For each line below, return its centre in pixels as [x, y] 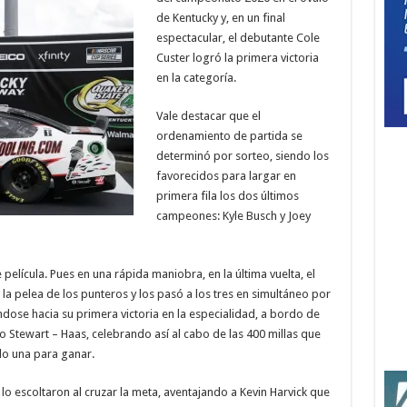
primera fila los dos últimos [227, 196]
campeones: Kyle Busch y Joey [233, 216]
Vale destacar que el [208, 116]
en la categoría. [196, 78]
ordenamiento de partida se [229, 136]
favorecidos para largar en [226, 176]
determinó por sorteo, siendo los [242, 156]
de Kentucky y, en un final [220, 18]
